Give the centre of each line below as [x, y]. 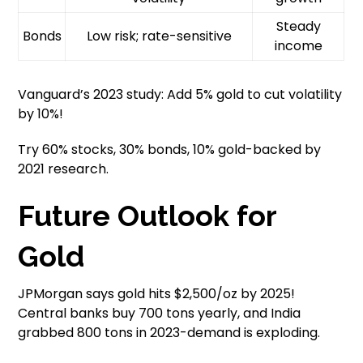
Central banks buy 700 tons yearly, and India [160, 313]
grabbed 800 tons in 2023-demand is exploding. [169, 332]
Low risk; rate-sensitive [159, 36]
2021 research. [64, 169]
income [298, 45]
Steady [298, 26]
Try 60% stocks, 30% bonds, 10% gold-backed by [170, 149]
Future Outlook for [147, 215]
